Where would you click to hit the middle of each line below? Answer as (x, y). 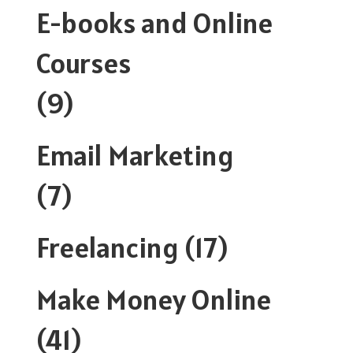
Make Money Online (154, 299)
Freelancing (108, 247)
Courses (84, 63)
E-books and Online (154, 22)
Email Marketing (135, 155)
